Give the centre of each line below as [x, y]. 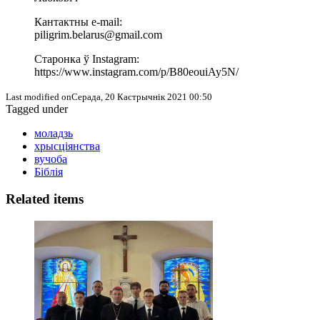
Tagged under [37, 109]
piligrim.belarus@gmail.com [98, 34]
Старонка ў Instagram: [87, 59]
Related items [45, 199]
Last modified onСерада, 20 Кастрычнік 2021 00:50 [109, 96]
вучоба [51, 159]
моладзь [54, 133]
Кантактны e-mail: [78, 21]
